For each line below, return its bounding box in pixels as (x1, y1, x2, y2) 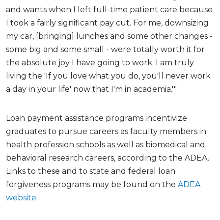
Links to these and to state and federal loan (6, 166, 175, 176)
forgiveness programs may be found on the (6, 179, 178, 189)
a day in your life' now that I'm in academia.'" (6, 84, 177, 94)
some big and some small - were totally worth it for (6, 44, 205, 54)
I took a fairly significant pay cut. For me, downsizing (6, 18, 209, 27)
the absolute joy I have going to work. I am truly (6, 57, 194, 67)
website (6, 192, 36, 202)
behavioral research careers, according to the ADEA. (6, 153, 209, 163)
